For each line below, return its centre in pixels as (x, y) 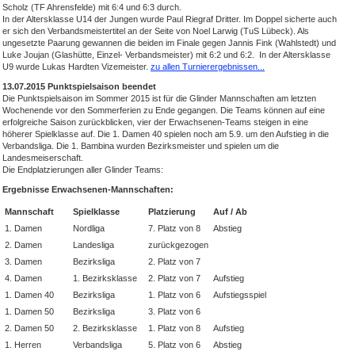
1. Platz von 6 (174, 294)
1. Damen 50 (29, 311)
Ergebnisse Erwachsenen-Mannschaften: (88, 189)
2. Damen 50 (29, 328)
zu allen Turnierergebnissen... (208, 66)
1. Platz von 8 (174, 328)
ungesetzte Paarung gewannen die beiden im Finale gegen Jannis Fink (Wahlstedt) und (169, 42)
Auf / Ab (230, 211)
